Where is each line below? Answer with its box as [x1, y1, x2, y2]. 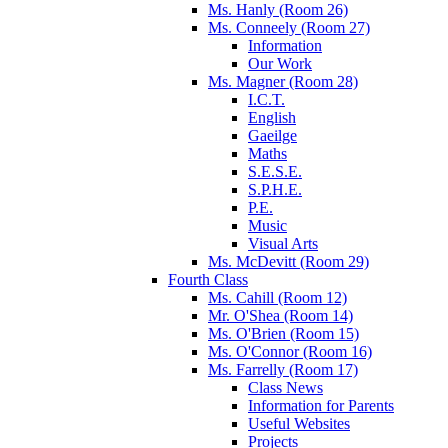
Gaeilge [248, 126, 297, 144]
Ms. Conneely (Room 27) [208, 18, 370, 36]
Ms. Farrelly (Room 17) [208, 360, 358, 378]
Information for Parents [248, 396, 394, 414]
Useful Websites [248, 414, 350, 432]
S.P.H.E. [248, 180, 302, 198]
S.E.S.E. [248, 162, 302, 180]
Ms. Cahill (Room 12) [208, 288, 347, 306]
